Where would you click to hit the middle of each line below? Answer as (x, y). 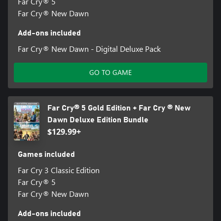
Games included (46, 155)
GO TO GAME (110, 73)
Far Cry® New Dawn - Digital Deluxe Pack (89, 49)
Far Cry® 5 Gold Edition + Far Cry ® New (119, 108)
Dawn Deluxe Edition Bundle (98, 120)
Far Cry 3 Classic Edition (58, 170)
